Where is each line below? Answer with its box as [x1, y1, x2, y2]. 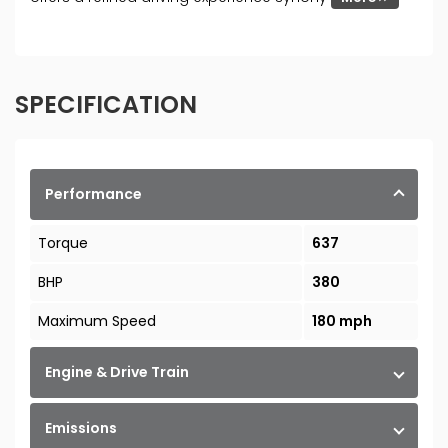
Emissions [45, 418, 117, 439]
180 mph [311, 311, 372, 332]
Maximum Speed [38, 311, 156, 332]
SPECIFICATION [15, 88, 197, 122]
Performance [45, 184, 142, 205]
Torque [38, 233, 88, 254]
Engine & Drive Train [45, 362, 189, 383]
